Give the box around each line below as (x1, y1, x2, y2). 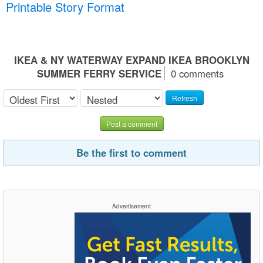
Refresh (172, 93, 197, 103)
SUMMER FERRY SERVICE (36, 66, 161, 80)
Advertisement (112, 201, 151, 210)
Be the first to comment (76, 145, 187, 160)
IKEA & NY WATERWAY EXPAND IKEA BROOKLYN (14, 52, 249, 67)
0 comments (170, 66, 224, 80)
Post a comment (106, 118, 157, 129)
